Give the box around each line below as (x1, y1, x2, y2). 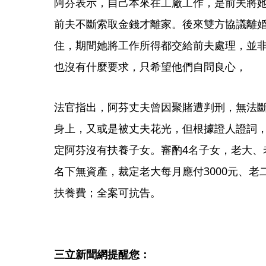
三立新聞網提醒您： (53, 247, 150, 262)
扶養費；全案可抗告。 (53, 185, 161, 200)
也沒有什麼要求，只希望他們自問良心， (53, 59, 246, 74)
